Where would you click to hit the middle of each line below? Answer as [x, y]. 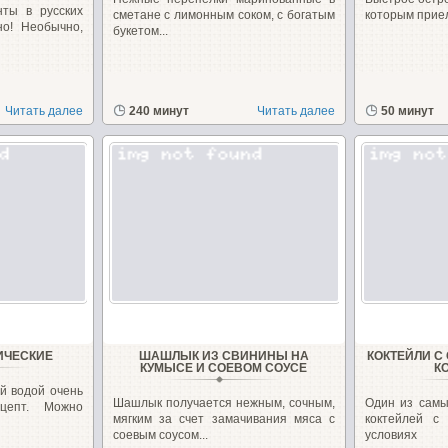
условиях [390, 435]
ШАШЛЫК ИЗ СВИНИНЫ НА [223, 356]
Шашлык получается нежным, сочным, [224, 403]
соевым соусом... [160, 435]
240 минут [158, 111]
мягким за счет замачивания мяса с [224, 419]
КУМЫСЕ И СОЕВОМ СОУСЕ [224, 368]
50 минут [407, 111]
